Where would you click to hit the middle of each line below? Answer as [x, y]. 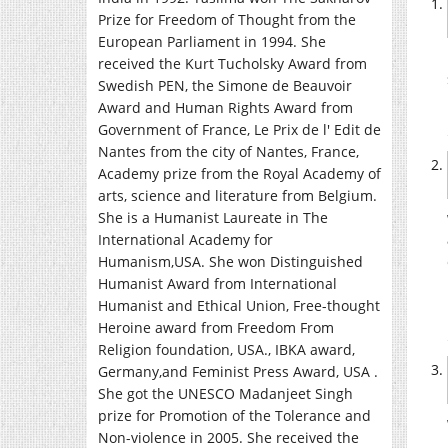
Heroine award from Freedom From [216, 327]
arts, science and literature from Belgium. [237, 195]
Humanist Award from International [217, 283]
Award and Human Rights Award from [225, 107]
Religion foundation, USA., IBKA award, [226, 349]
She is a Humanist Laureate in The [213, 217]
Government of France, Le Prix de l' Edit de [239, 129]
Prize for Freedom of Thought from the [227, 19]
